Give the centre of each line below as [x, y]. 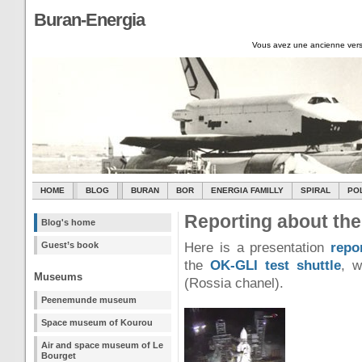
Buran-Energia [89, 20]
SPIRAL [316, 190]
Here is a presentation [258, 248]
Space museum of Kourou [97, 322]
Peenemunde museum [89, 300]
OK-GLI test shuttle [276, 265]
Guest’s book [70, 245]
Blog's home [68, 222]
